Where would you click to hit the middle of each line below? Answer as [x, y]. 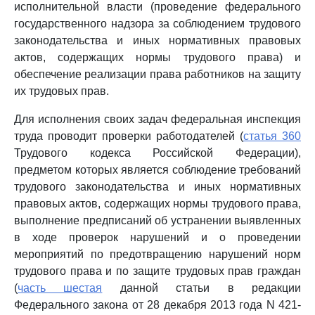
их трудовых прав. [62, 91]
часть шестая [60, 288]
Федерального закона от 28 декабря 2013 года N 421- [157, 305]
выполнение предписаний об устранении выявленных [157, 220]
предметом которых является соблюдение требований [157, 170]
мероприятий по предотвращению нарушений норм [157, 254]
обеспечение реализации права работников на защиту [157, 74]
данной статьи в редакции [202, 288]
